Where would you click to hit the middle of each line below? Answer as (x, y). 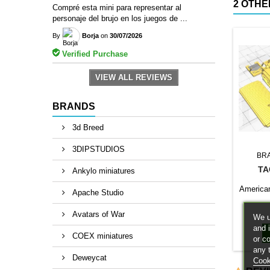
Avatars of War (97, 214)
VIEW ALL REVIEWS (134, 77)
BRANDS (74, 106)
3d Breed (87, 127)
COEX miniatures (102, 236)
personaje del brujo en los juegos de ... (120, 18)
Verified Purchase (94, 54)
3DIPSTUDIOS (97, 149)
